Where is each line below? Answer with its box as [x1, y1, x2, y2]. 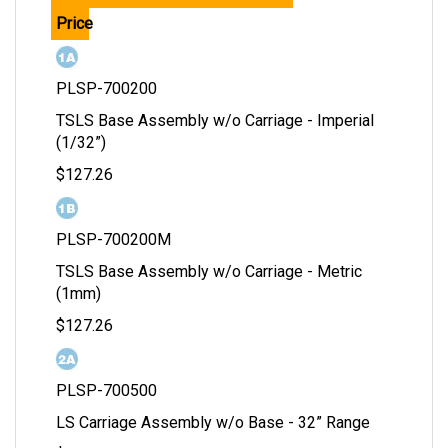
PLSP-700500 [56, 381, 157, 401]
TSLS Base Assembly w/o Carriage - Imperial [56, 111, 374, 131]
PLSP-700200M [56, 230, 171, 250]
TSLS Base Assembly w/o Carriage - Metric [56, 262, 362, 282]
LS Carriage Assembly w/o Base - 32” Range [56, 413, 370, 433]
